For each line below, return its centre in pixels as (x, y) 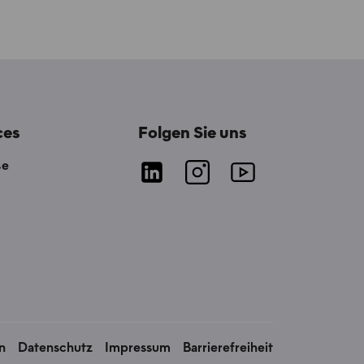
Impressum (138, 348)
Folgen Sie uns (192, 134)
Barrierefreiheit (228, 348)
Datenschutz (55, 348)
